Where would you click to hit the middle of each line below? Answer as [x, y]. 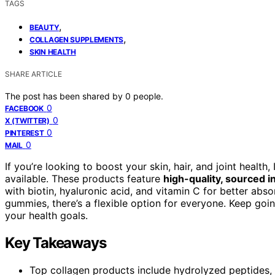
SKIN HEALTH [53, 52]
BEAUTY [45, 27]
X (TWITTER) [27, 120]
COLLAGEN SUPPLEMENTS [76, 39]
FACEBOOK [24, 108]
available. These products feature [84, 178]
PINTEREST [25, 133]
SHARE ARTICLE [33, 74]
